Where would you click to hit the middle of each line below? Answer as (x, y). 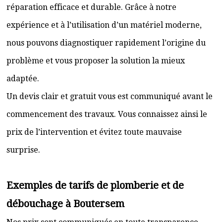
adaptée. (23, 79)
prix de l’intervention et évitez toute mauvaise (94, 132)
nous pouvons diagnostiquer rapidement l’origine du (106, 43)
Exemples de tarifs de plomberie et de (95, 185)
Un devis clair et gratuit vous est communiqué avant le (110, 96)
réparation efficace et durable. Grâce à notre (91, 7)
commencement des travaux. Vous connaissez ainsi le (107, 114)
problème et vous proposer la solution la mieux (96, 61)
